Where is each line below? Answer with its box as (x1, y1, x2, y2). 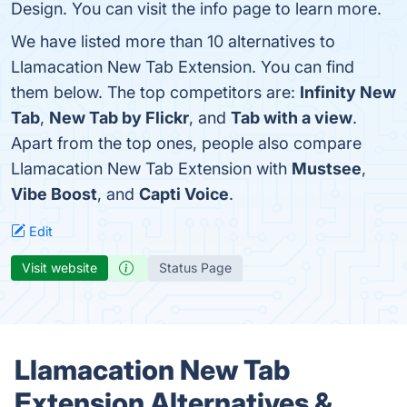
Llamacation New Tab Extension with (11, 159, 292, 178)
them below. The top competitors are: (11, 83, 300, 102)
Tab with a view (231, 108, 352, 127)
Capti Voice (139, 184, 229, 203)
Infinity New (300, 83, 396, 102)
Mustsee (292, 159, 362, 178)
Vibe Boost (11, 184, 97, 203)
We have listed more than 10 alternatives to (11, 32, 335, 51)
